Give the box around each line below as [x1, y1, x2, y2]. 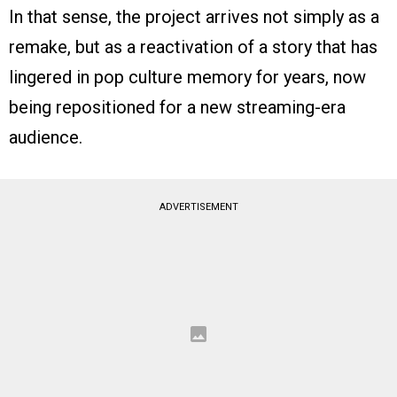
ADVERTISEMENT [159, 201, 238, 214]
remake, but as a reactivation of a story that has [9, 36, 378, 58]
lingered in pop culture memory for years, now [9, 66, 366, 89]
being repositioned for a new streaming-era [9, 97, 346, 119]
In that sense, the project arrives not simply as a [9, 6, 379, 28]
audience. [9, 127, 82, 149]
